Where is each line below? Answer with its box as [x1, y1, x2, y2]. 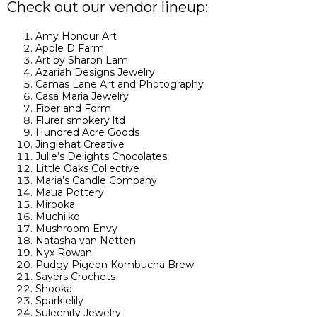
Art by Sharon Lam [35, 54, 128, 67]
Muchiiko [35, 210, 80, 223]
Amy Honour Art [35, 30, 117, 42]
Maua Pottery [35, 186, 104, 199]
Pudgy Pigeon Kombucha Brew [35, 258, 194, 271]
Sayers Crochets [35, 270, 115, 283]
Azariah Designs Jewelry [35, 66, 155, 79]
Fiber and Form [35, 102, 111, 115]
